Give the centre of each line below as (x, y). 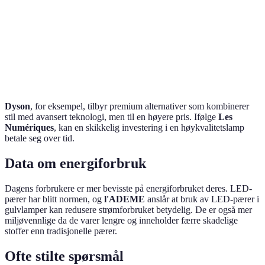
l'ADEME (125, 199)
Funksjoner (33, 29)
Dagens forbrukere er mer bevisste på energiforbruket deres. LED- (128, 188)
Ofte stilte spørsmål (64, 256)
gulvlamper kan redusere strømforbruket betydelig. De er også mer (128, 209)
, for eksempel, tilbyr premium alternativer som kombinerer (140, 106)
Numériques (29, 127)
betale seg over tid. (40, 138)
